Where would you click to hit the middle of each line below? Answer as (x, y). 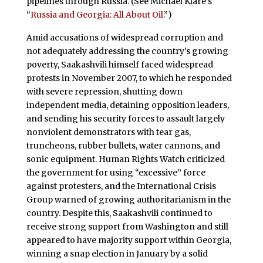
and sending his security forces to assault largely (125, 119)
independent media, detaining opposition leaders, (127, 105)
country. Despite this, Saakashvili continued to (119, 213)
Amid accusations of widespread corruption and (124, 38)
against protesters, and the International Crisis (121, 186)
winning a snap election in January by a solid (117, 254)
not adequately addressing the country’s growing (127, 51)
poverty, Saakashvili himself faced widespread (119, 65)
